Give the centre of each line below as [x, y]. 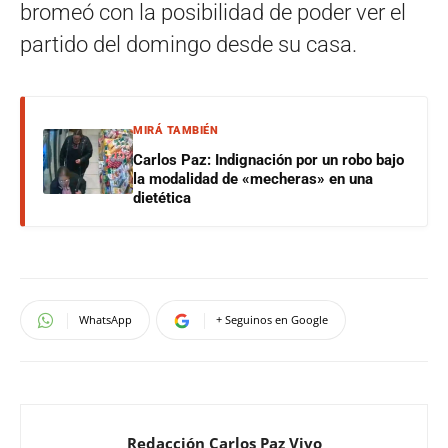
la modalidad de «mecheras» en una [253, 178]
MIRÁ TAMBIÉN [175, 130]
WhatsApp [105, 319]
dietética [162, 197]
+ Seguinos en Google [272, 319]
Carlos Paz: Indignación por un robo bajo [268, 159]
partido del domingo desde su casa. [188, 44]
